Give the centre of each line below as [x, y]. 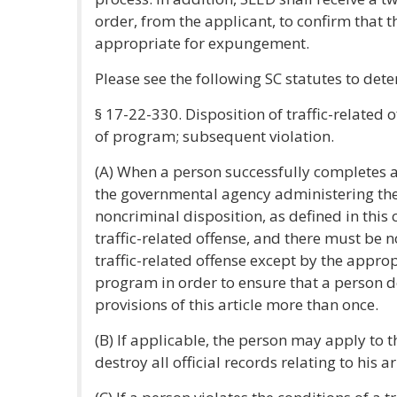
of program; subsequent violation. [214, 136]
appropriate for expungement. [202, 43]
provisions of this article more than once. [237, 304]
